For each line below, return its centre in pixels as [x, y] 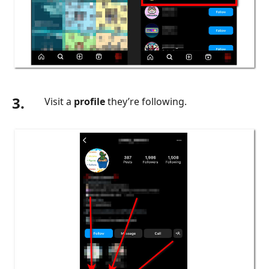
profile [89, 102]
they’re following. [146, 102]
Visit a [59, 102]
